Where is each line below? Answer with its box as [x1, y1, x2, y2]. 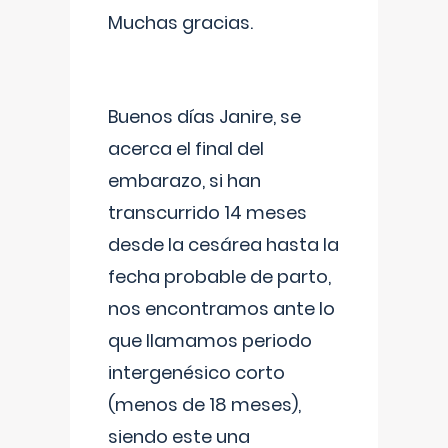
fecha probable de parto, [108, 264, 331, 289]
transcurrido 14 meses [108, 200, 307, 225]
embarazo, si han [108, 168, 261, 193]
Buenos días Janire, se [108, 104, 301, 129]
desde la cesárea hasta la [108, 232, 339, 257]
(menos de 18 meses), [108, 392, 301, 417]
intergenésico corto [108, 360, 285, 385]
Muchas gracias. [108, 10, 253, 35]
